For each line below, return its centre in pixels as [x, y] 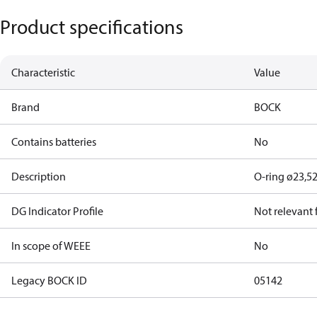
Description [39, 176]
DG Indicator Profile [57, 211]
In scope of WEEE [51, 246]
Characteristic [43, 72]
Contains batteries [54, 142]
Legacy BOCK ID [49, 280]
